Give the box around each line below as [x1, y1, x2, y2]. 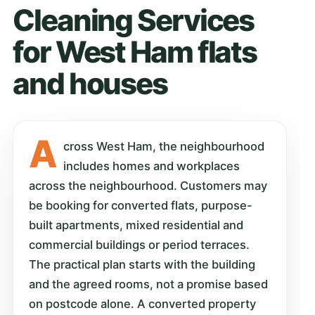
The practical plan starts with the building [29, 257, 255, 271]
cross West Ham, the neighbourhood [63, 139, 265, 153]
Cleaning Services [13, 1, 255, 38]
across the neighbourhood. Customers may [29, 178, 267, 193]
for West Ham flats [13, 33, 257, 70]
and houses [13, 65, 167, 101]
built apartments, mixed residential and [29, 217, 243, 232]
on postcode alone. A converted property [29, 296, 256, 311]
